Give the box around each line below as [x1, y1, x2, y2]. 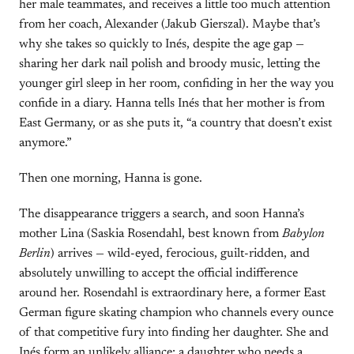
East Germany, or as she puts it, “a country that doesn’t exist [19, 117, 332, 130]
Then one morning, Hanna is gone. [19, 172, 202, 185]
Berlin [19, 247, 51, 260]
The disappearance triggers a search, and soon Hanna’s [19, 208, 304, 220]
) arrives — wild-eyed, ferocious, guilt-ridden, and [51, 247, 310, 260]
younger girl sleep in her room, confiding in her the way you [19, 77, 334, 90]
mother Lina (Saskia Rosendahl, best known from [19, 228, 282, 240]
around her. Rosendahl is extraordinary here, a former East [19, 287, 326, 299]
